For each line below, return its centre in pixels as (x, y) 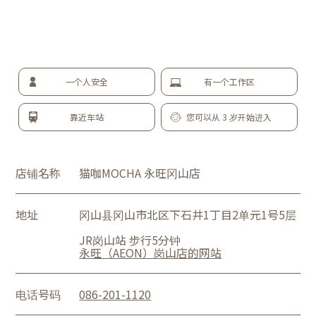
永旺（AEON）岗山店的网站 (151, 253)
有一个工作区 (229, 81)
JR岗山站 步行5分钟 (130, 240)
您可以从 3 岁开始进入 (229, 117)
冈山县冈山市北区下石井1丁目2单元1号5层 (188, 214)
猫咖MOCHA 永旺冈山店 (140, 173)
